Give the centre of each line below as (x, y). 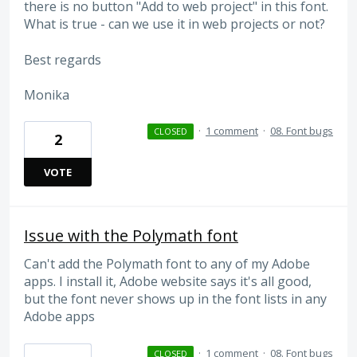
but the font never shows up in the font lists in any (175, 299)
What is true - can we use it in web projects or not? (175, 24)
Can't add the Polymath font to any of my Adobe (167, 264)
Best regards (63, 59)
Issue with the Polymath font (131, 236)
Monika (47, 95)
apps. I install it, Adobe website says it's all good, (168, 282)
